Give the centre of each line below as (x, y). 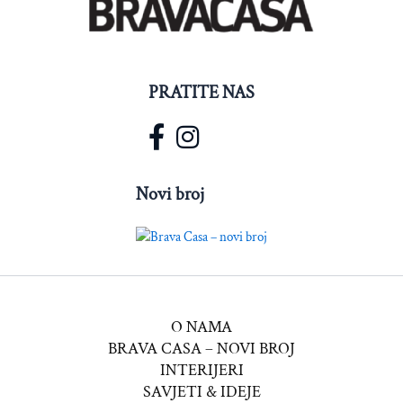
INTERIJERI (201, 370)
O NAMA (201, 327)
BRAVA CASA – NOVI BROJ (201, 349)
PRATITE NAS (201, 92)
